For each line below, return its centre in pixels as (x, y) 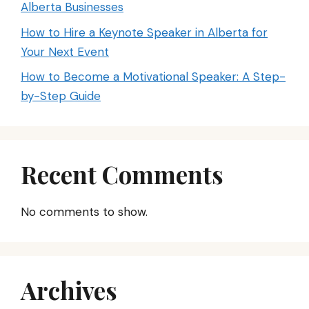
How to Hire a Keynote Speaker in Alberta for (144, 32)
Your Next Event (65, 51)
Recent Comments (122, 175)
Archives (69, 290)
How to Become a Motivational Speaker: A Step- (153, 77)
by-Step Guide (61, 96)
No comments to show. (84, 212)
